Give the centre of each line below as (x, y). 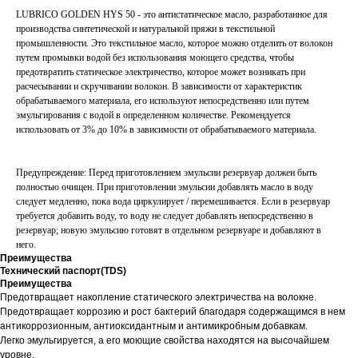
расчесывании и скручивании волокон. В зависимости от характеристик (159, 86)
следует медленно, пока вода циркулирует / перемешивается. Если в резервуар (173, 201)
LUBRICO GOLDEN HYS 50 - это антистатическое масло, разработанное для (172, 14)
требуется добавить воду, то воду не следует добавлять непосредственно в (165, 216)
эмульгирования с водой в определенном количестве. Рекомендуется (153, 115)
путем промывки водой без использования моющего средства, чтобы (155, 58)
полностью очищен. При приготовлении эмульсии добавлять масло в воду (165, 187)
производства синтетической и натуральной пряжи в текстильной (145, 29)
